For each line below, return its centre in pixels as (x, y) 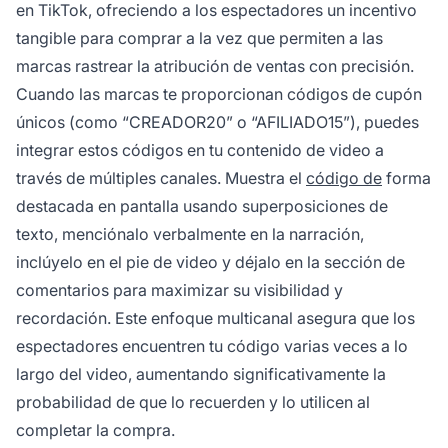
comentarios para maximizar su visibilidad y (179, 290)
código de (344, 178)
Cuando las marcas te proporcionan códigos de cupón (219, 94)
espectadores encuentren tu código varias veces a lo (212, 346)
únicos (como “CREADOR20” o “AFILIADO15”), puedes (217, 122)
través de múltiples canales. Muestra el (161, 178)
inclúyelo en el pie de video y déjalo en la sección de (210, 262)
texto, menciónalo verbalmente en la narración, (190, 234)
